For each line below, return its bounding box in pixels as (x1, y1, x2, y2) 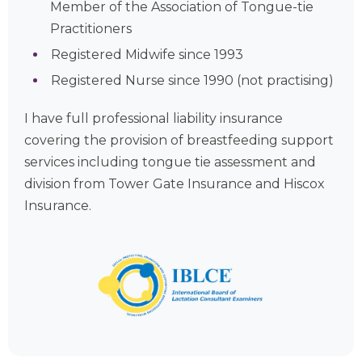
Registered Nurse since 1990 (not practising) (51, 72, 335, 88)
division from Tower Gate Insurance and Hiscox (24, 175, 325, 192)
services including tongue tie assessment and (24, 154, 316, 170)
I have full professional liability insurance (24, 110, 283, 126)
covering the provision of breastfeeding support (24, 132, 334, 148)
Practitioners (50, 20, 132, 36)
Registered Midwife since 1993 (51, 46, 244, 62)
